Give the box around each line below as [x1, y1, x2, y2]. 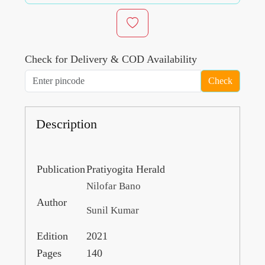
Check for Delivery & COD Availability [25, 53, 197, 66]
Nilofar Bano [86, 180, 141, 192]
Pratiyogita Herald [86, 163, 165, 176]
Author [37, 196, 67, 209]
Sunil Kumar [86, 205, 139, 216]
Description [36, 117, 97, 132]
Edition [37, 230, 68, 243]
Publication [37, 163, 85, 176]
